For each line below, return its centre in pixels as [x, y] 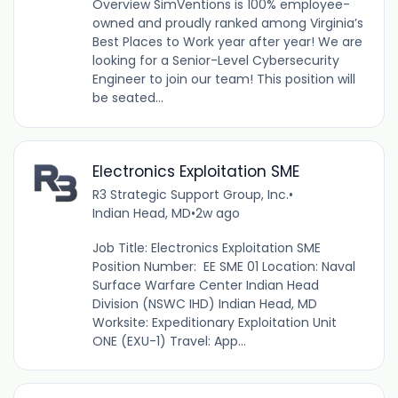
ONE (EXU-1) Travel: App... [169, 341]
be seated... [127, 98]
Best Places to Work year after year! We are [227, 42]
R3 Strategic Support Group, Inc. [190, 194]
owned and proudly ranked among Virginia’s [227, 24]
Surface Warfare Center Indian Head [205, 285]
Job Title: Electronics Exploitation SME [206, 247]
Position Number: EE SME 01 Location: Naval [223, 266]
